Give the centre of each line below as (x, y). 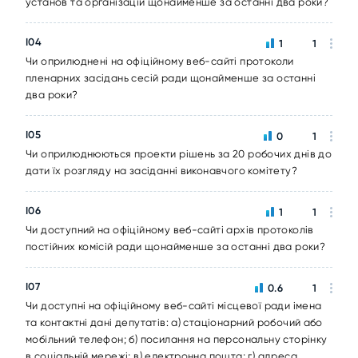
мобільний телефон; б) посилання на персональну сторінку (177, 339)
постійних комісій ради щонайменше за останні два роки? (176, 247)
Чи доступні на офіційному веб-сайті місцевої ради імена (174, 306)
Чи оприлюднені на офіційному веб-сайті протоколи (160, 61)
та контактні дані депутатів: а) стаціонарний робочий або (174, 322)
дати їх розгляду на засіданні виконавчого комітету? (161, 171)
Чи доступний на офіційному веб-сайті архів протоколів (170, 230)
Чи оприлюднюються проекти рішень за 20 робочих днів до (179, 154)
